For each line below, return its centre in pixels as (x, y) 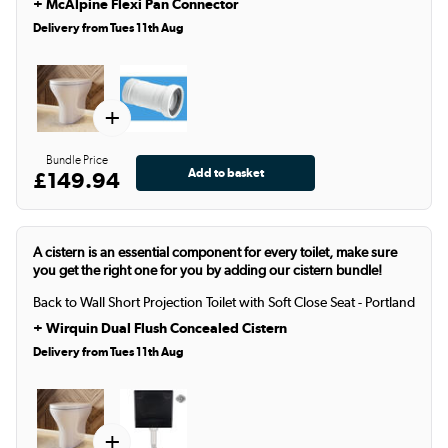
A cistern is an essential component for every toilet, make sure (215, 252)
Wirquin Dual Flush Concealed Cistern (166, 328)
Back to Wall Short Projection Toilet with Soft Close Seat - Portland (224, 302)
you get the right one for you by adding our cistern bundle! (207, 270)
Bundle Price (76, 160)
